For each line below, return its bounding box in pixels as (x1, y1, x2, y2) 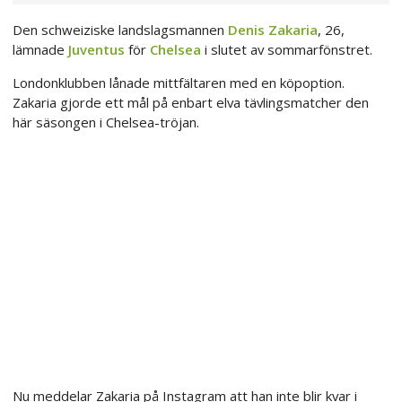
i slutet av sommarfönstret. (201, 40, 372, 59)
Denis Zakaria (228, 21, 318, 39)
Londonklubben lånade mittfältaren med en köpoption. (13, 74, 345, 92)
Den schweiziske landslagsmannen (13, 21, 228, 39)
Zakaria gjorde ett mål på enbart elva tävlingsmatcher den (13, 93, 369, 112)
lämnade (13, 40, 68, 59)
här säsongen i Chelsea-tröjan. (13, 113, 199, 132)
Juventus (68, 40, 125, 59)
